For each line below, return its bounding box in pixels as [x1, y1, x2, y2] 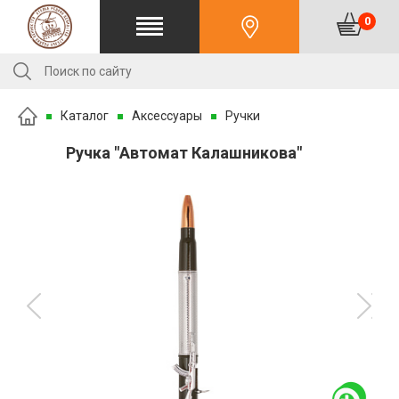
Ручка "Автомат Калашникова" [66, 143, 302, 162]
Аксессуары [132, 109, 202, 123]
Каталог [61, 109, 109, 123]
